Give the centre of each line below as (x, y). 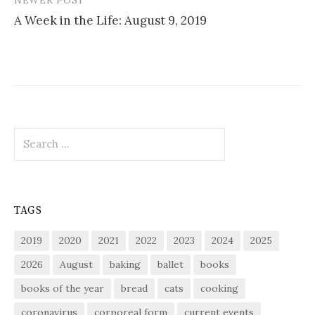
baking (125, 265)
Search (31, 134)
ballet (171, 265)
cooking (219, 289)
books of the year (63, 289)
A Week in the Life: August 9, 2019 (110, 20)
